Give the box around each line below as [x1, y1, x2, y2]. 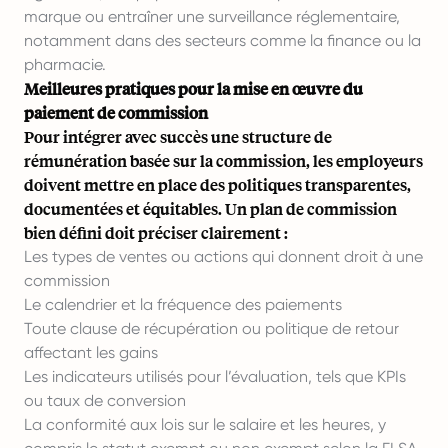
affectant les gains [24, 343, 158, 362]
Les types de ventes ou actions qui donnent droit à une [24, 247, 423, 266]
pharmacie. [24, 55, 106, 74]
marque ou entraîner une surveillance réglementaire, [24, 7, 400, 26]
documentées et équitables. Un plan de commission [24, 198, 397, 219]
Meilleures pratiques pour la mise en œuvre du [24, 78, 363, 99]
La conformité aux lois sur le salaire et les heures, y [24, 415, 386, 434]
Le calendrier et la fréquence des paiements [24, 295, 342, 314]
